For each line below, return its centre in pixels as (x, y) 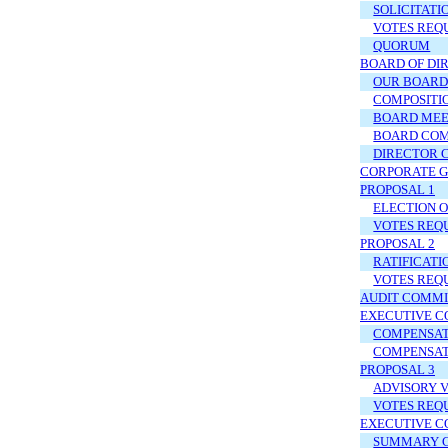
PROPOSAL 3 (397, 370)
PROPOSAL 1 (397, 190)
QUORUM (402, 46)
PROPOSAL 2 (397, 244)
